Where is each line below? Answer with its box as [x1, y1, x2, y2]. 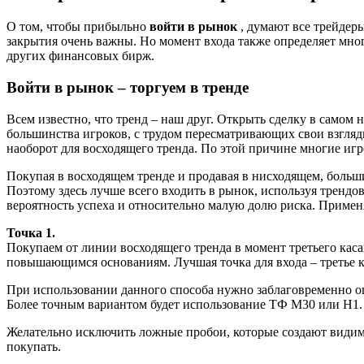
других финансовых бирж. [6, 49, 154, 63]
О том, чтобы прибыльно [6, 19, 149, 34]
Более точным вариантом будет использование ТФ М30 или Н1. [6, 297, 362, 311]
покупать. [6, 339, 61, 353]
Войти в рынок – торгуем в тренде [6, 78, 249, 96]
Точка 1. [6, 225, 55, 240]
